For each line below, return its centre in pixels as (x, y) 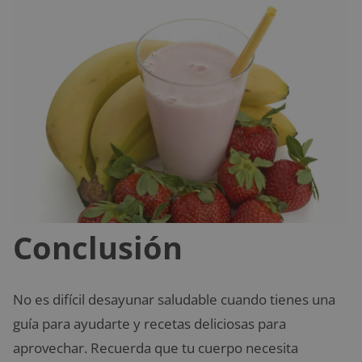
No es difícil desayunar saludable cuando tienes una (174, 299)
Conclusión (98, 247)
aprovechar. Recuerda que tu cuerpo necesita (156, 347)
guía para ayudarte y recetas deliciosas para (149, 323)
